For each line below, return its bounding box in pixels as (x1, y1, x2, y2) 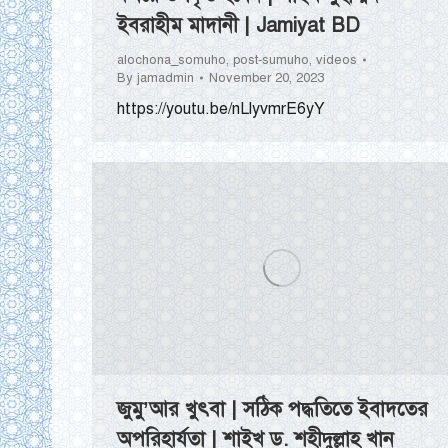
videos (316, 52, 357, 69)
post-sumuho (233, 52, 309, 69)
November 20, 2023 (209, 70, 324, 87)
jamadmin (137, 70, 194, 87)
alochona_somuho (117, 52, 226, 69)
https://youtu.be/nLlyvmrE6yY (117, 99, 325, 120)
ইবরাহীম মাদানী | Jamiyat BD (117, 13, 360, 39)
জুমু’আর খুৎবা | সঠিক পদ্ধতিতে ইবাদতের (117, 397, 428, 423)
